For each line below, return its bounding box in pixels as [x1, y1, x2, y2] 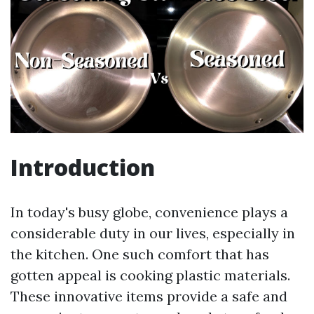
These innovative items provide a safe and [11, 287, 287, 306]
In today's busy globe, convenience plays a [11, 203, 288, 221]
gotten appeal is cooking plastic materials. [11, 266, 290, 285]
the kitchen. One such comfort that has [11, 245, 269, 264]
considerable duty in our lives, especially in [11, 224, 295, 243]
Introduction [11, 152, 155, 183]
